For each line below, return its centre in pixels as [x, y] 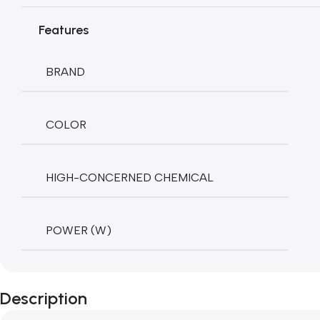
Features [64, 30]
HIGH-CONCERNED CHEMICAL [130, 177]
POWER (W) [79, 230]
